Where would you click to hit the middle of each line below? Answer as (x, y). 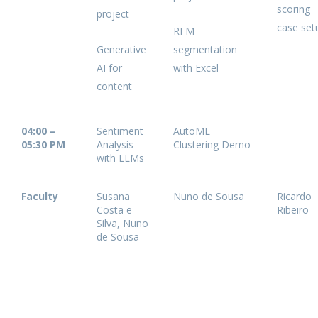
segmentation (205, 49)
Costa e (114, 210)
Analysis (115, 144)
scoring (294, 9)
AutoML (192, 131)
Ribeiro (293, 210)
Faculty (40, 196)
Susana (113, 196)
